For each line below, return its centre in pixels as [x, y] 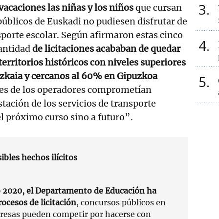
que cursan [159, 7]
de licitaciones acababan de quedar [106, 48]
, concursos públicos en [121, 202]
